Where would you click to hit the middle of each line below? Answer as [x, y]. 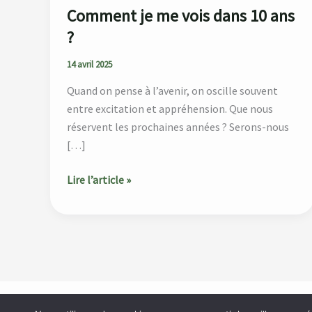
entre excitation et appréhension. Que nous [170, 109]
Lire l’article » [99, 180]
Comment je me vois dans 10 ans [181, 16]
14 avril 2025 [89, 64]
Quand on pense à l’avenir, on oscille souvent [172, 91]
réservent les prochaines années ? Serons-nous [178, 127]
